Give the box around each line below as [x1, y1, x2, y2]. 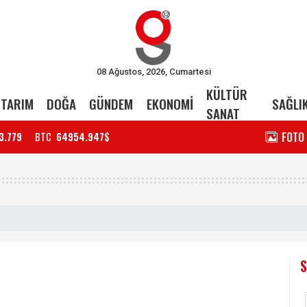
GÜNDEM [89, 94, 134, 114]
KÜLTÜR [206, 84, 247, 104]
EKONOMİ [146, 94, 193, 114]
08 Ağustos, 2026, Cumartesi [96, 66, 211, 77]
